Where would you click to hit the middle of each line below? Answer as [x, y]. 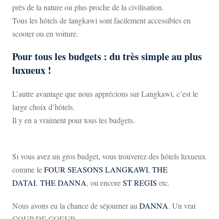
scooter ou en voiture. [45, 33]
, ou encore [105, 183]
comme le [28, 169]
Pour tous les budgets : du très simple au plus [107, 56]
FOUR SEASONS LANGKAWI [96, 169]
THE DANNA [63, 183]
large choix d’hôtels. [44, 107]
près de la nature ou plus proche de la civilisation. [88, 7]
